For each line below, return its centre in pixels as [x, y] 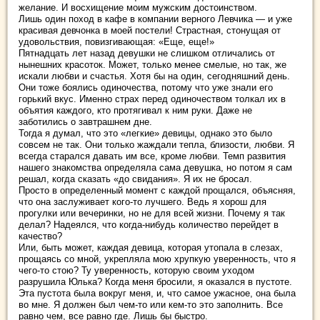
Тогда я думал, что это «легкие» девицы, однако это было [145, 133]
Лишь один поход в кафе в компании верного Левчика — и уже [155, 19]
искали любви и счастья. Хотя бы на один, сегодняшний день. [154, 76]
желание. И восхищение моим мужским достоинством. [138, 7]
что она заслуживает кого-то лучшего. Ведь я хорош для [142, 202]
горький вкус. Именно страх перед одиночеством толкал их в [152, 99]
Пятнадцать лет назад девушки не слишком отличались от [147, 53]
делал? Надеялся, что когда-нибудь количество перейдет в [149, 225]
